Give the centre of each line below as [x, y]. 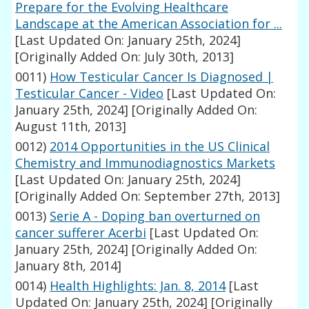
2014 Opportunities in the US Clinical [160, 147]
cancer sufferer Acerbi [81, 233]
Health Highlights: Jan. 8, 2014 [138, 286]
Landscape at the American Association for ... [149, 24]
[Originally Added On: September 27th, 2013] [148, 196]
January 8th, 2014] [69, 266]
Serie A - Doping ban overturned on [155, 216]
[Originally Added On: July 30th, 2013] [125, 57]
